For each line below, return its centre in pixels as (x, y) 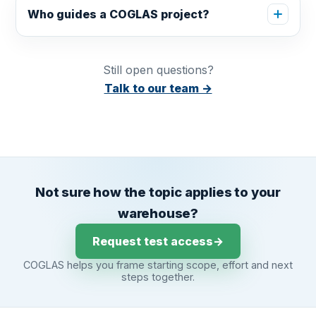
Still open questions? (158, 70)
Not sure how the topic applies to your (158, 192)
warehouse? (158, 213)
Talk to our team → (158, 88)
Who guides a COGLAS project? (119, 14)
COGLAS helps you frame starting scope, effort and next (158, 265)
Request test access (153, 241)
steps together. (158, 277)
